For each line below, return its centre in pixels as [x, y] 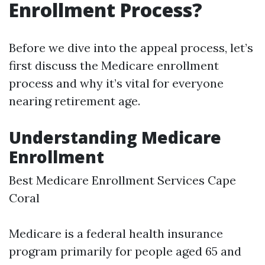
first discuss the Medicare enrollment [114, 65]
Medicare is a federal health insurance [116, 233]
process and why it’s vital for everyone [116, 83]
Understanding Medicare [115, 137]
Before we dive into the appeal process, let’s [131, 48]
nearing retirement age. [75, 101]
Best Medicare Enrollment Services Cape [122, 180]
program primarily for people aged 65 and [125, 251]
